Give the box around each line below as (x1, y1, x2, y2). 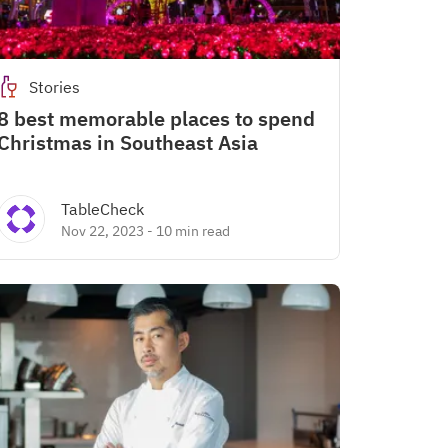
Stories (29, 77, 80, 97)
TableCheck (61, 199, 144, 219)
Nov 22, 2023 (61, 222, 144, 240)
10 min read (156, 222, 230, 240)
